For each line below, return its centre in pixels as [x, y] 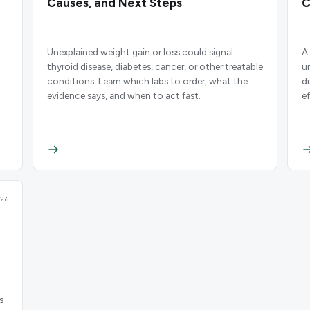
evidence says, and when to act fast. [124, 96]
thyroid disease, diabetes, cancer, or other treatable [155, 67]
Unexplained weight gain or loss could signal [140, 52]
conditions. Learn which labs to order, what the [147, 81]
